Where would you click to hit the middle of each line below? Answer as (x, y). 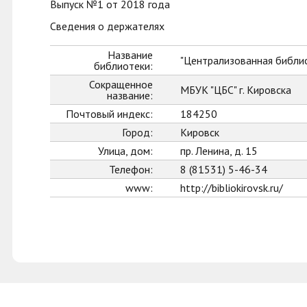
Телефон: (131, 169)
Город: (137, 132)
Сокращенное (121, 84)
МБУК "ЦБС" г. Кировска (236, 90)
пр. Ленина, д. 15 (219, 151)
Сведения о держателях (107, 26)
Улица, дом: (125, 151)
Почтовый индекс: (109, 114)
